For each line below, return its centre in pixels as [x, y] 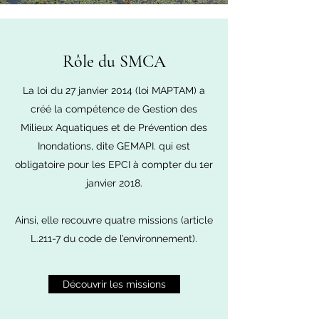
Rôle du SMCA [114, 62]
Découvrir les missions [114, 284]
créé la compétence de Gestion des [114, 109]
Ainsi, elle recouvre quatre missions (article [114, 220]
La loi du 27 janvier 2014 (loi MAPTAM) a [114, 90]
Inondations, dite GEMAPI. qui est [114, 146]
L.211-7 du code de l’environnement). [114, 239]
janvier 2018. [114, 183]
